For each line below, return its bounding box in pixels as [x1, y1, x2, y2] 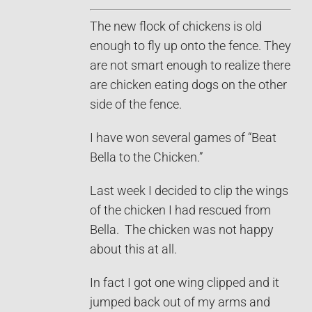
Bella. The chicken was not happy [90, 222, 274, 237]
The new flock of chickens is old [90, 19, 262, 33]
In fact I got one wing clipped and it [90, 275, 279, 290]
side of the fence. [90, 97, 182, 111]
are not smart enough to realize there [90, 58, 290, 72]
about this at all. [90, 242, 177, 256]
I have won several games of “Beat [90, 130, 276, 145]
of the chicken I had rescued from [90, 203, 271, 217]
